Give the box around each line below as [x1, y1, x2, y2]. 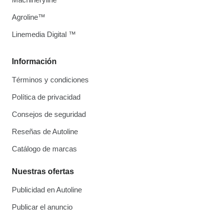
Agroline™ [12, 13, 45, 21]
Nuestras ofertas [12, 167, 74, 176]
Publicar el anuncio [12, 203, 73, 211]
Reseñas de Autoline [12, 127, 78, 136]
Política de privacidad [12, 93, 80, 101]
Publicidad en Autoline [12, 185, 82, 194]
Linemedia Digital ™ [12, 30, 76, 38]
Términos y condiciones [12, 75, 89, 84]
